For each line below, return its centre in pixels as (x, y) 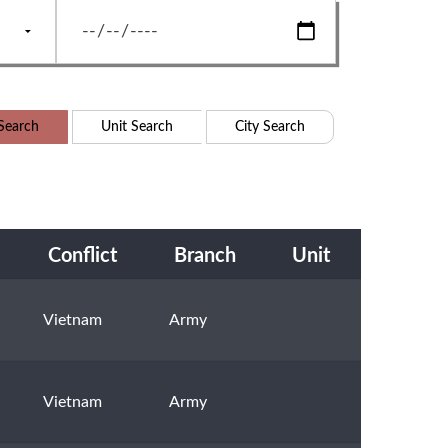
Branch (205, 256)
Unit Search (137, 126)
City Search (270, 126)
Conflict (82, 256)
